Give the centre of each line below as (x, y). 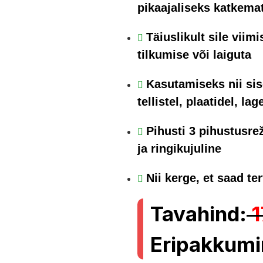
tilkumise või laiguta (194, 55)
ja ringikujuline (179, 149)
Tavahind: (198, 214)
